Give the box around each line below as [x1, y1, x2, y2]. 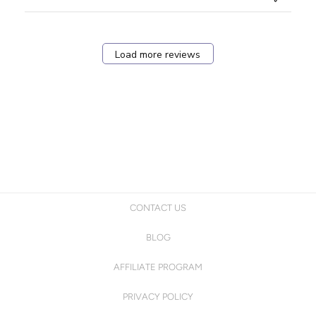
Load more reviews [115, 48, 201, 61]
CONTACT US [130, 202, 186, 213]
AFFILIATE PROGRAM [114, 262, 202, 272]
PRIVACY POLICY [123, 291, 193, 302]
